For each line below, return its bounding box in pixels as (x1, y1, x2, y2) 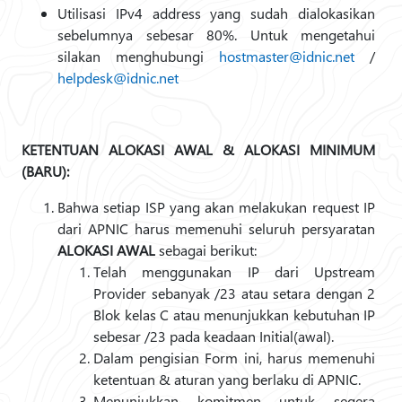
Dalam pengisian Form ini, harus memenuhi (93, 348, 375, 367)
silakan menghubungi (57, 47, 219, 66)
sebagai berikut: (155, 240, 257, 259)
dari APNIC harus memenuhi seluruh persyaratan (57, 219, 375, 238)
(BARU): (22, 162, 69, 180)
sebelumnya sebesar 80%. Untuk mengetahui (57, 25, 375, 44)
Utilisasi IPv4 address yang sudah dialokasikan (57, 4, 375, 22)
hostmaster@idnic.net (219, 47, 354, 66)
